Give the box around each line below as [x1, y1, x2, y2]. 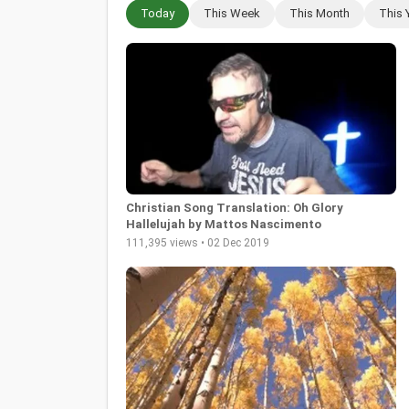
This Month [289, 5, 350, 20]
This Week [204, 5, 260, 20]
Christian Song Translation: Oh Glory [126, 201, 343, 215]
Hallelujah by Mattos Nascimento [126, 217, 321, 232]
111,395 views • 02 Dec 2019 [126, 236, 269, 250]
